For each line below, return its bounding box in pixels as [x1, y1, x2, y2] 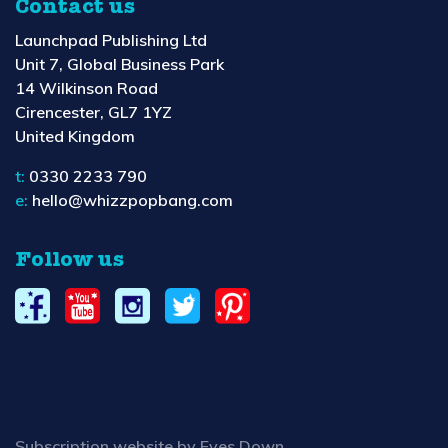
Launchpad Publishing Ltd [15, 30, 207, 51]
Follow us [15, 250, 124, 272]
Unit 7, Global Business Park [15, 54, 224, 75]
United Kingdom [15, 126, 135, 147]
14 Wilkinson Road [15, 78, 158, 99]
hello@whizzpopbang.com [32, 190, 233, 211]
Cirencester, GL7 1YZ [15, 102, 172, 123]
